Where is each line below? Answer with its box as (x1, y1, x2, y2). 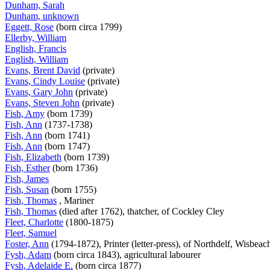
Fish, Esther (5, 162, 50, 173)
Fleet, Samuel (5, 227, 57, 238)
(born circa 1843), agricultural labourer (51, 249, 203, 260)
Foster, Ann (5, 238, 49, 249)
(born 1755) (49, 184, 99, 195)
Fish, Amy (5, 108, 45, 119)
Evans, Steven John (5, 97, 80, 108)
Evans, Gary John (5, 86, 73, 97)
